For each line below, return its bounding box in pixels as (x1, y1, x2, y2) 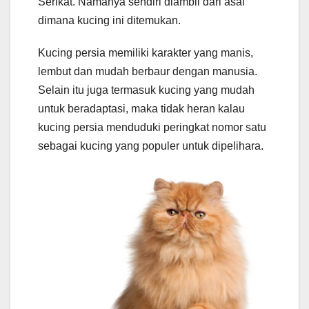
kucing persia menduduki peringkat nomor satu (38, 121, 266, 134)
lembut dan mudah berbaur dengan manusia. (38, 66, 257, 78)
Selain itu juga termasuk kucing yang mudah (38, 84, 255, 97)
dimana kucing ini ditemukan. (38, 14, 181, 27)
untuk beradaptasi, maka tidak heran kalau (38, 103, 245, 115)
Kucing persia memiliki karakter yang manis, (38, 47, 253, 59)
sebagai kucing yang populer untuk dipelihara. (38, 140, 263, 152)
